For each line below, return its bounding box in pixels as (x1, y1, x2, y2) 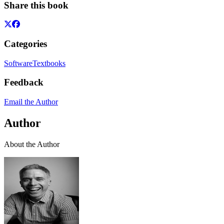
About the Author (4, 139, 59, 148)
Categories (4, 38, 47, 49)
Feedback (4, 77, 43, 88)
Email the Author (4, 97, 58, 106)
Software (4, 58, 32, 67)
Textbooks (32, 58, 65, 67)
